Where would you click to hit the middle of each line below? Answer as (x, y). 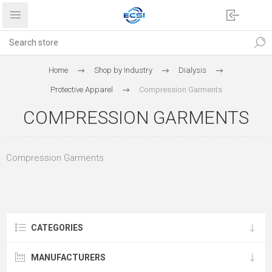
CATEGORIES (57, 228)
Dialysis (192, 70)
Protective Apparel (81, 90)
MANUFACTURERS (68, 257)
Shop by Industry (123, 70)
